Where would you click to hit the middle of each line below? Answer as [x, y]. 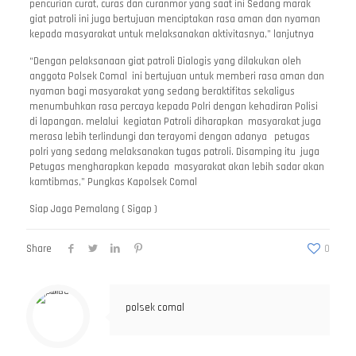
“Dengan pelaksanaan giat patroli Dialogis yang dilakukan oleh [165, 61]
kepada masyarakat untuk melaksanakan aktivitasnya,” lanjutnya [171, 34]
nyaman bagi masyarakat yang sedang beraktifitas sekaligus [162, 91]
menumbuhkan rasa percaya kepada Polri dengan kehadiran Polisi [173, 106]
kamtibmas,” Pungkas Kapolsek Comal [113, 182]
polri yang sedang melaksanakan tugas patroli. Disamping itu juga [174, 152]
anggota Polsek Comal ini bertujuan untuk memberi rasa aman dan [176, 76]
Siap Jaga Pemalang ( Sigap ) [93, 209]
